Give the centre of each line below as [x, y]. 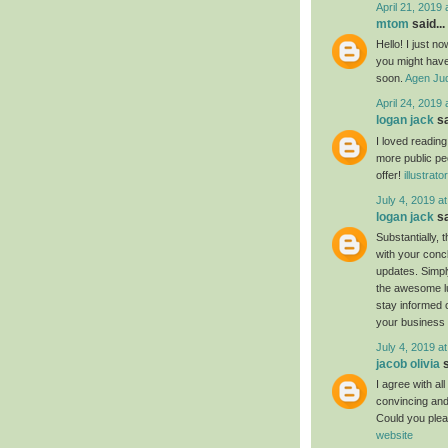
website [394, 435]
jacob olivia [408, 364]
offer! [390, 174]
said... [427, 24]
